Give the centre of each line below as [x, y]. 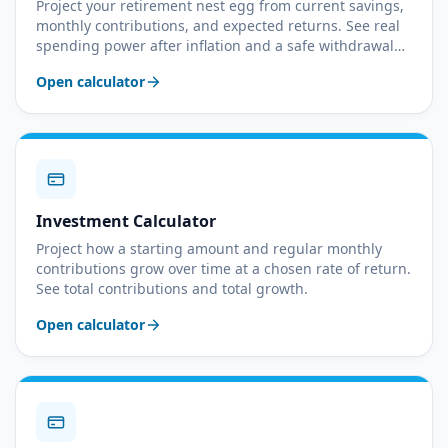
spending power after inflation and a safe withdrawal [215, 45]
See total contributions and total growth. [172, 288]
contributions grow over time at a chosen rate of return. [223, 268]
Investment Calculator [126, 221]
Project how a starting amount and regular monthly [209, 248]
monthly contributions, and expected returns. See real [218, 25]
